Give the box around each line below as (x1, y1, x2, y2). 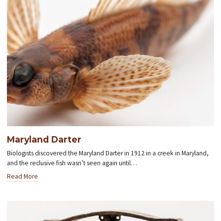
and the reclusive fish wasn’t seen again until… (7, 158, 138, 167)
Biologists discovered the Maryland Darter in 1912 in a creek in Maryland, (7, 148, 209, 157)
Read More (7, 172, 38, 181)
